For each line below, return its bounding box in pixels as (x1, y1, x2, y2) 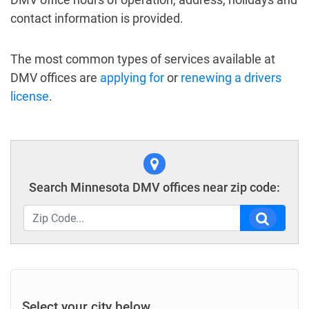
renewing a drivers (181, 70, 281, 85)
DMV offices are (10, 70, 100, 85)
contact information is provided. (10, 11, 183, 26)
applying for (100, 70, 164, 85)
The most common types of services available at (10, 52, 275, 66)
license (10, 89, 49, 103)
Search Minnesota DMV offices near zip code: (29, 180, 280, 195)
